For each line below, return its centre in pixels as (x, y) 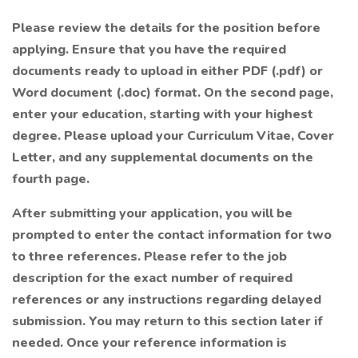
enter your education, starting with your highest (163, 114)
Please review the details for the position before (166, 28)
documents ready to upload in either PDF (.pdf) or (167, 71)
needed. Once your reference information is (149, 343)
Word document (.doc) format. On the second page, (173, 93)
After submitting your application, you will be (152, 213)
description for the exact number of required (152, 278)
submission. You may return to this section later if (167, 321)
